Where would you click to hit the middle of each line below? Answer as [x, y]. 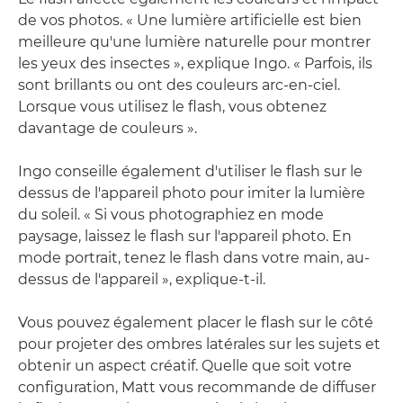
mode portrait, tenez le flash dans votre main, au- [194, 258]
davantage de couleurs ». [107, 128]
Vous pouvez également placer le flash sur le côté [196, 322]
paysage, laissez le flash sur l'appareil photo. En [185, 236]
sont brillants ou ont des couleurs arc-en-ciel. [179, 85]
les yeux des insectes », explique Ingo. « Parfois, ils [195, 63]
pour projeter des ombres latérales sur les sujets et [199, 344]
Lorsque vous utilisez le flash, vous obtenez [172, 107]
